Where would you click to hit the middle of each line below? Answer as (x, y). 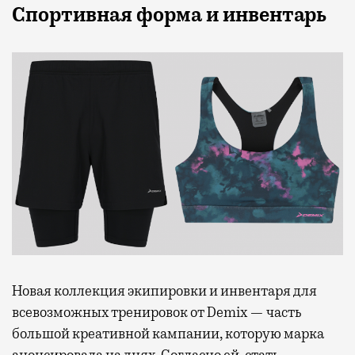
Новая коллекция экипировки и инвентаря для (164, 290)
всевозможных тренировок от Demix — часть (157, 312)
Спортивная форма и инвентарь (171, 15)
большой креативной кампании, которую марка (168, 333)
